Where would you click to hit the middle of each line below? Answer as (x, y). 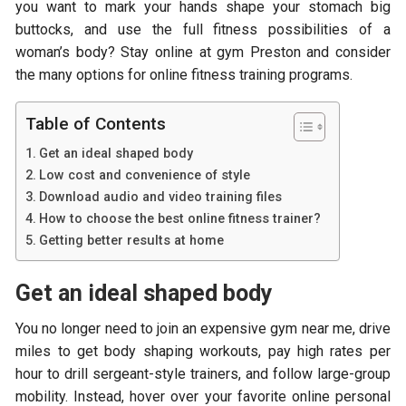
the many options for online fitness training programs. (184, 74)
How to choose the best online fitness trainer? (180, 218)
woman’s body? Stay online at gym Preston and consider (203, 52)
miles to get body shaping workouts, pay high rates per (203, 351)
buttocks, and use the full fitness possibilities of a (203, 29)
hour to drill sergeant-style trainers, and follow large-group (203, 373)
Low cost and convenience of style (145, 175)
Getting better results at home (132, 240)
